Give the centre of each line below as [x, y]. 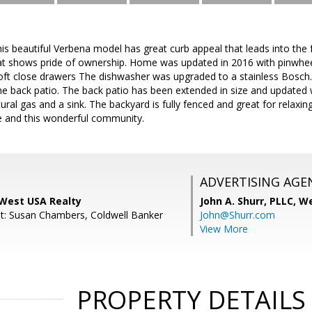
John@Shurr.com [237, 215]
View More [224, 229]
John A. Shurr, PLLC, [249, 201]
